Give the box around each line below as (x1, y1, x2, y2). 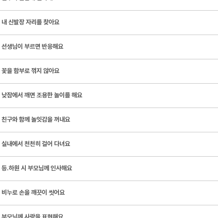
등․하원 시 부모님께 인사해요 (1, 164, 72, 172)
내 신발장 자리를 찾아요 (1, 18, 59, 26)
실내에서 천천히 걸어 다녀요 (1, 140, 70, 147)
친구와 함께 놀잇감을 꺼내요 (1, 116, 70, 123)
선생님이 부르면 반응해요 (1, 43, 63, 50)
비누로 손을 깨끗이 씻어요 (1, 189, 65, 196)
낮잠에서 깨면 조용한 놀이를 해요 (1, 91, 82, 99)
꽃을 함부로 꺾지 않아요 (1, 67, 59, 74)
